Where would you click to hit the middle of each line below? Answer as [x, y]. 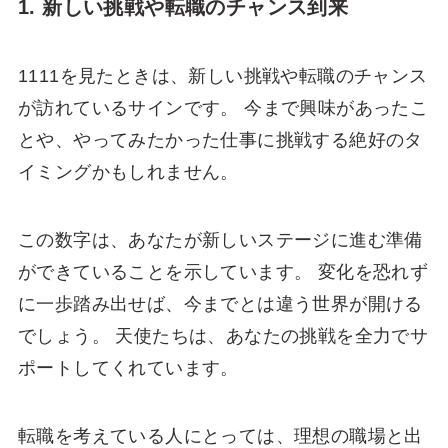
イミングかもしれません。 [128, 172]
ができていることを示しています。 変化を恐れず [223, 272]
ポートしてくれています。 [128, 368]
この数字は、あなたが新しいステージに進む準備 [220, 240]
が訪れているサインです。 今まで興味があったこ [223, 108]
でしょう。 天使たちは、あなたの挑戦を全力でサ [223, 336]
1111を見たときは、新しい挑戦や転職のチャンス [222, 76]
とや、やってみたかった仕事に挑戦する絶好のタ [220, 140]
